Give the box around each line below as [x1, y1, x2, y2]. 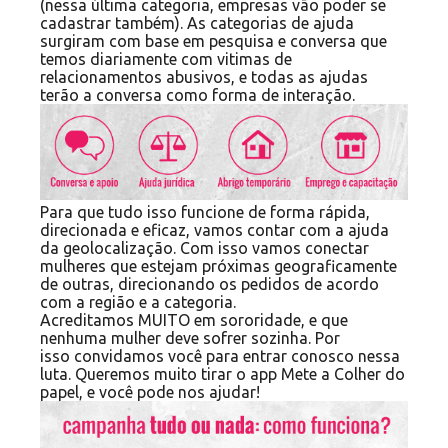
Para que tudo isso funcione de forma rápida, [40, 203, 370, 222]
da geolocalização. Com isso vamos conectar [40, 239, 369, 258]
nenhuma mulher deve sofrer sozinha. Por [40, 329, 340, 348]
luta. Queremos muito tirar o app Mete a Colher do [40, 365, 405, 384]
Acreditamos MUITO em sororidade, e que [40, 311, 348, 330]
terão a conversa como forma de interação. [40, 86, 355, 105]
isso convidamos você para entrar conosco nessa [40, 347, 400, 366]
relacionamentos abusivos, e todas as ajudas [40, 68, 368, 87]
